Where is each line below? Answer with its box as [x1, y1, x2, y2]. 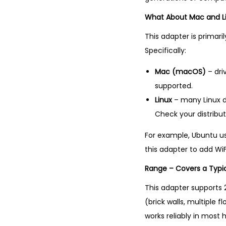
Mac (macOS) [155, 67, 206, 77]
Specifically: [145, 45, 186, 55]
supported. [155, 81, 193, 91]
